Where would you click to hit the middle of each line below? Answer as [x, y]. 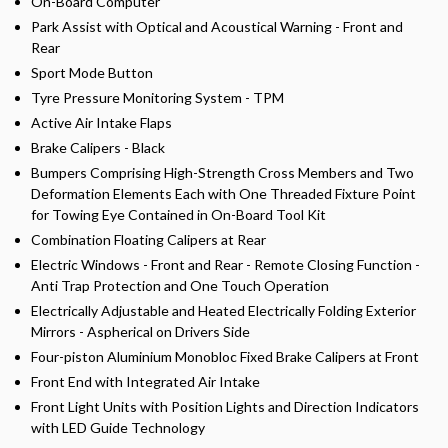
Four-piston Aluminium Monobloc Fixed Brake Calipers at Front [225, 356]
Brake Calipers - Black [98, 147]
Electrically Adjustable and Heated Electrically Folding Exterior [223, 310]
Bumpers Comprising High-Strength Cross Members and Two [222, 172]
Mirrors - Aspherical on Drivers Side [140, 331]
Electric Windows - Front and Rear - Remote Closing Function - [225, 264]
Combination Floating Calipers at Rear [148, 239]
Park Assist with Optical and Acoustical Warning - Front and [217, 26]
